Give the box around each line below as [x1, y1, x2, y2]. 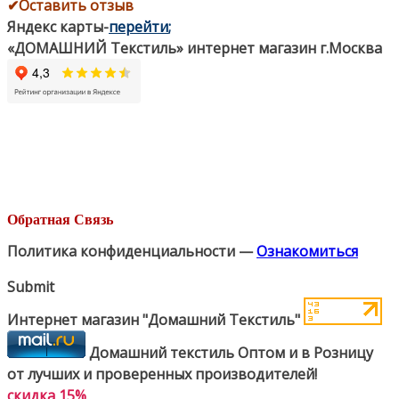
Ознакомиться [256, 240, 358, 261]
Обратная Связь [7, 208, 113, 229]
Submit [7, 276, 54, 297]
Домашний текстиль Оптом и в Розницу [89, 342, 373, 362]
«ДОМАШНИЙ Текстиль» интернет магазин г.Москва [7, 37, 382, 58]
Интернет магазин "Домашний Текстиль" [7, 309, 304, 330]
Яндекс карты [7, 16, 103, 37]
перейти [109, 16, 168, 37]
